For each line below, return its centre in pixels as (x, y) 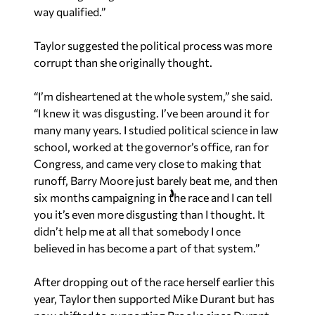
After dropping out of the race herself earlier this (154, 282)
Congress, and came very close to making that (148, 164)
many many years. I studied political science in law (156, 130)
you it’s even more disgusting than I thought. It (149, 214)
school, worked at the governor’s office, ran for (151, 147)
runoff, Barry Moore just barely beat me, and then (156, 181)
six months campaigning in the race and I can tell (153, 198)
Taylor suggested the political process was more (153, 46)
